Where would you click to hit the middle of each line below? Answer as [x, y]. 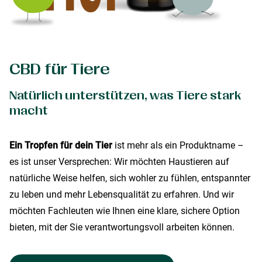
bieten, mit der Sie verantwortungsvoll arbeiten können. [122, 227]
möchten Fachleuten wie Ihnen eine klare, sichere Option [125, 211]
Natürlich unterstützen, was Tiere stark [125, 96]
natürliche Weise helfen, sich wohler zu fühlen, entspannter [130, 178]
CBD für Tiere [60, 69]
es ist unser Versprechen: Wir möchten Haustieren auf [119, 162]
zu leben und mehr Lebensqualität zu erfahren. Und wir [122, 194]
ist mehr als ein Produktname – [178, 145]
